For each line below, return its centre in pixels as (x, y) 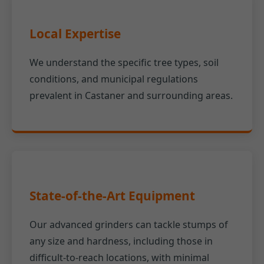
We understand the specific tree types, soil (124, 63)
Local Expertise (75, 34)
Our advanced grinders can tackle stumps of (129, 224)
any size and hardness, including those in (121, 241)
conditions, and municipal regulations (114, 79)
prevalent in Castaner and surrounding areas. (131, 96)
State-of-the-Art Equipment (112, 195)
